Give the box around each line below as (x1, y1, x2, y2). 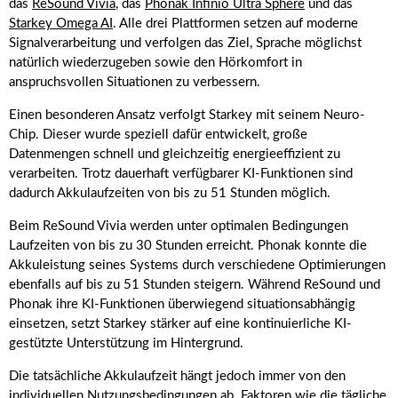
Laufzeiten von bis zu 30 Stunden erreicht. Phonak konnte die (9, 239, 367, 253)
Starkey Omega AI (9, 17, 113, 31)
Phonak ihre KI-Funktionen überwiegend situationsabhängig (9, 298, 355, 312)
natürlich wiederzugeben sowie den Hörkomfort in (9, 56, 302, 70)
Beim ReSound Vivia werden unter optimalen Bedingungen (9, 219, 348, 234)
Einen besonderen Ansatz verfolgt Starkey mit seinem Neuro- (9, 108, 365, 123)
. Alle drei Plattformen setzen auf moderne (113, 17, 358, 31)
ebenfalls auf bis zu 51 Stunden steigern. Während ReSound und (9, 278, 380, 292)
